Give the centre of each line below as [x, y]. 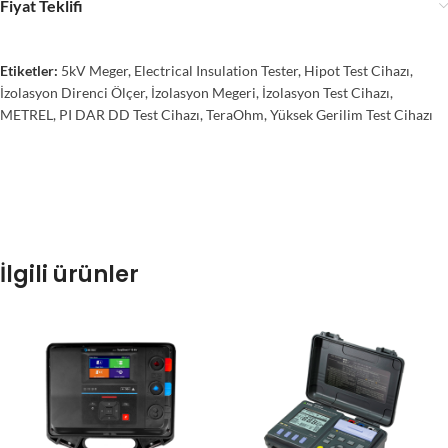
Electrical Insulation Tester [216, 71]
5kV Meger [94, 71]
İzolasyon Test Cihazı [326, 93]
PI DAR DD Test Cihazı [129, 115]
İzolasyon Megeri [203, 93]
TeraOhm [235, 115]
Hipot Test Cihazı [357, 71]
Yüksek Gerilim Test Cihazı [351, 115]
